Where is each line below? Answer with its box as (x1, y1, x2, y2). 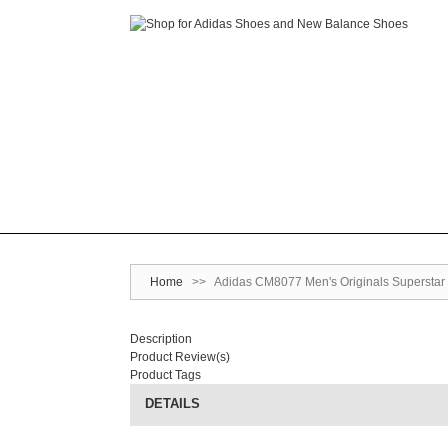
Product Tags (130, 368, 201, 382)
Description (130, 332, 192, 346)
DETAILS (145, 396, 200, 411)
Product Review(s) (130, 350, 230, 364)
